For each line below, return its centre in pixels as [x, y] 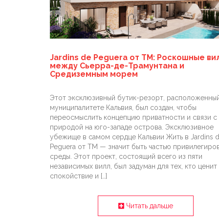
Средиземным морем [94, 74]
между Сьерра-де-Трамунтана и [117, 66]
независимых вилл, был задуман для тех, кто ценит [133, 166]
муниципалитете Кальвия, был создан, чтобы [123, 108]
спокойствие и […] [78, 176]
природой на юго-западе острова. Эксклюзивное [132, 127]
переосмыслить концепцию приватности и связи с [133, 118]
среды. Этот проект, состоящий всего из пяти [126, 157]
